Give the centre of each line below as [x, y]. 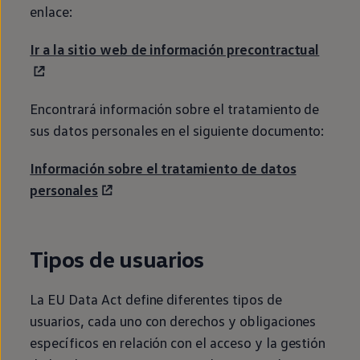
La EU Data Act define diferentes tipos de [156, 299]
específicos [64, 342]
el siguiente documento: [250, 130]
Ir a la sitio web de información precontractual [175, 49]
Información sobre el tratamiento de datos [163, 168]
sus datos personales [94, 130]
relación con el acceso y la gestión [221, 342]
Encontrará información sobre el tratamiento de [175, 108]
